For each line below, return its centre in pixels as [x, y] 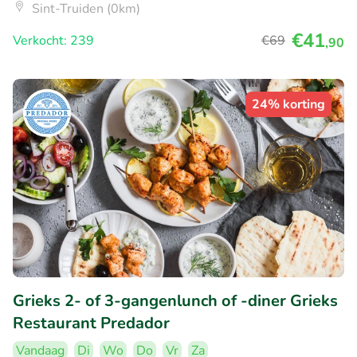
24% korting [288, 104]
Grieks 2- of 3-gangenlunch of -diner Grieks [175, 301]
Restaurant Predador [91, 324]
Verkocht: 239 [53, 40]
